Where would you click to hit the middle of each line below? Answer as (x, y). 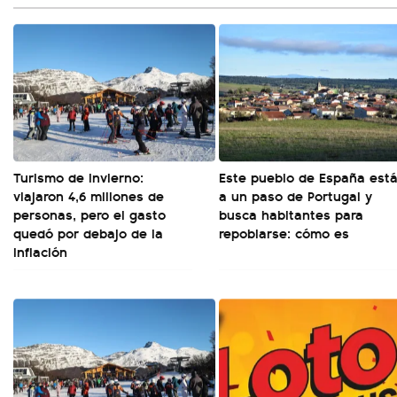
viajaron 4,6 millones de (89, 195)
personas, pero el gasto (90, 214)
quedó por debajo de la (88, 233)
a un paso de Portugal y (296, 195)
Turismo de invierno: (78, 177)
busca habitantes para (291, 214)
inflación (40, 251)
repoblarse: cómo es (284, 233)
